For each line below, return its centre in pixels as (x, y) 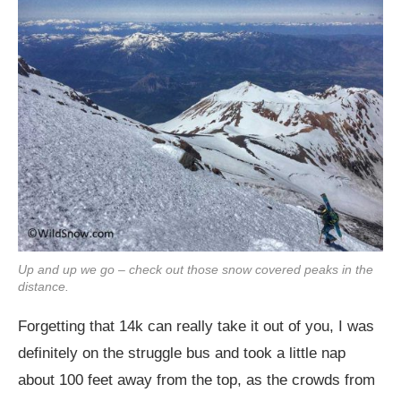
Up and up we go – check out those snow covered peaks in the (196, 269)
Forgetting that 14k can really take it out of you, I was (196, 326)
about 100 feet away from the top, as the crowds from (196, 380)
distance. (43, 286)
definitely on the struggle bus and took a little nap (182, 353)
